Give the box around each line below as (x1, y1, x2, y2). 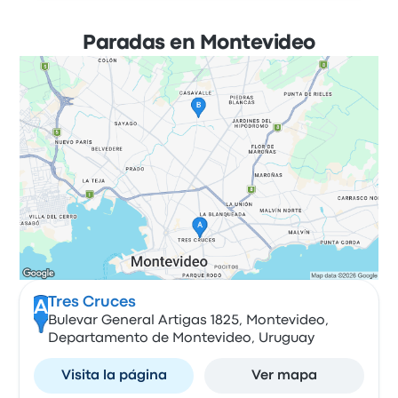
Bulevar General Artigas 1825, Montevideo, (47, 314, 329, 327)
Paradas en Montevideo (83, 35, 315, 52)
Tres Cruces (47, 296, 136, 309)
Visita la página (60, 370, 167, 382)
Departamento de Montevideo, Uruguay (47, 332, 314, 345)
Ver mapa (251, 370, 317, 382)
